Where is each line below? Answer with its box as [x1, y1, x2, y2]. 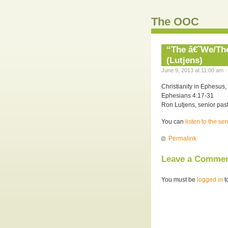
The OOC [151, 15, 199, 28]
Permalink [168, 134, 196, 142]
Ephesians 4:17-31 [161, 92, 214, 99]
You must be [161, 176, 197, 183]
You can [161, 118, 185, 125]
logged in [197, 176, 223, 183]
